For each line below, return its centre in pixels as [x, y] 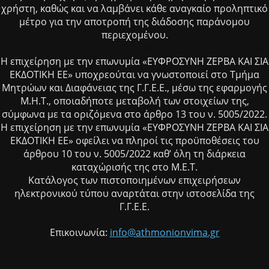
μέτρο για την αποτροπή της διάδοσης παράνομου [134, 22]
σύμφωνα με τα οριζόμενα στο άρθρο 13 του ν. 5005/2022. [134, 114]
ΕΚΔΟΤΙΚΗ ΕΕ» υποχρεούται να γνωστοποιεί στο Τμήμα [134, 75]
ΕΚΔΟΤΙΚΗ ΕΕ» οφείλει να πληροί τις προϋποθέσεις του [134, 141]
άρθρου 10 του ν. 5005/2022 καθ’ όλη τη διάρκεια [134, 154]
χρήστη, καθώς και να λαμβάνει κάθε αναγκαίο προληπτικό [134, 9]
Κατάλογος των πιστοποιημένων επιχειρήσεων [134, 180]
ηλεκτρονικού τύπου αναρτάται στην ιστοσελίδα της [134, 194]
